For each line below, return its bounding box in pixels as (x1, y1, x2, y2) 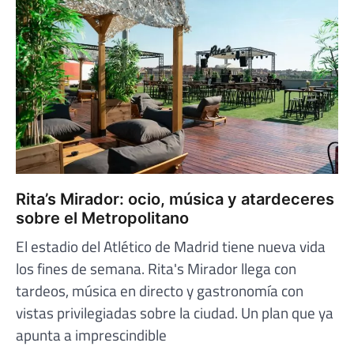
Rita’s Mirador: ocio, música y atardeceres (16, 189, 334, 209)
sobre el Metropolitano (16, 208, 189, 228)
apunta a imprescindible (16, 322, 167, 346)
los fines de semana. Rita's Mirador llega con (16, 256, 296, 280)
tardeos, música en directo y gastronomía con (16, 278, 303, 302)
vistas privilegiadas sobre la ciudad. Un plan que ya (16, 300, 333, 324)
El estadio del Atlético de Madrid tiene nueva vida (16, 234, 326, 258)
